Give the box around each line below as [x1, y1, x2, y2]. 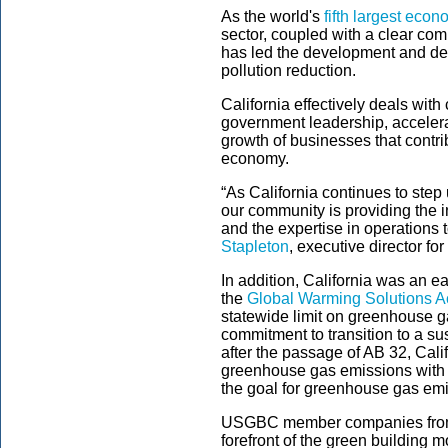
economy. [221, 150, 289, 167]
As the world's [221, 8, 324, 25]
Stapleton [221, 238, 289, 255]
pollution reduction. [221, 62, 356, 79]
